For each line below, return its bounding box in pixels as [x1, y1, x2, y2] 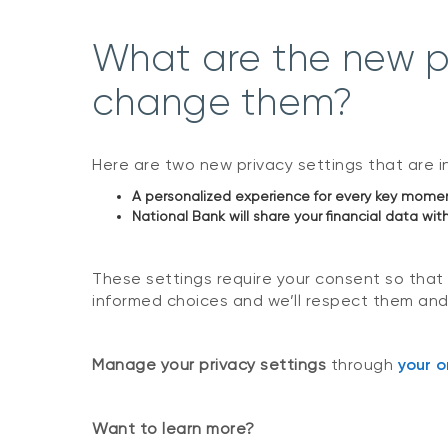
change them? [92, 80, 353, 125]
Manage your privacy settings [92, 355, 326, 375]
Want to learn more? [92, 419, 255, 439]
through [326, 355, 398, 375]
